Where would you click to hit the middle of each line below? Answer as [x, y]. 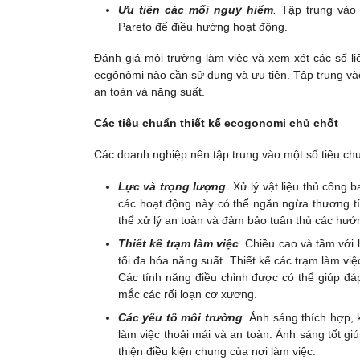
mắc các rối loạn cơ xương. [188, 294]
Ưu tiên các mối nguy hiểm [196, 9]
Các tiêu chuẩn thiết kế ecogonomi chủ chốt [216, 123]
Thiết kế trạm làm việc [179, 243]
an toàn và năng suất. [149, 92]
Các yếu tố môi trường [180, 318]
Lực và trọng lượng [172, 186]
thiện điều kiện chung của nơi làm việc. [217, 352]
